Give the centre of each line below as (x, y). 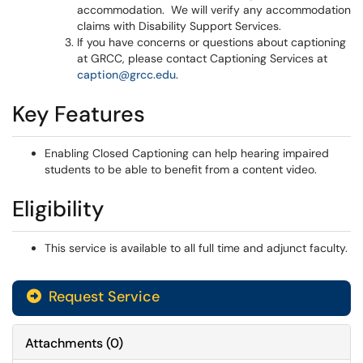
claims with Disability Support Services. (179, 26)
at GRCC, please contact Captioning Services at (202, 58)
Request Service (102, 297)
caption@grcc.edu (126, 75)
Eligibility (58, 209)
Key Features (79, 114)
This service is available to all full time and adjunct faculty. (196, 248)
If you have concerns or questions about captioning (211, 42)
